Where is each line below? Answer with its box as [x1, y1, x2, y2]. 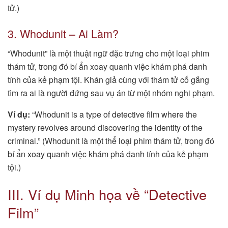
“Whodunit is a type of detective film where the [30, 108, 197, 120]
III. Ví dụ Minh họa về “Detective [8, 184, 207, 205]
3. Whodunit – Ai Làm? [8, 25, 119, 41]
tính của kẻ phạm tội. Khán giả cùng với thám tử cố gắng [8, 73, 209, 85]
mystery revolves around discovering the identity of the [8, 121, 203, 133]
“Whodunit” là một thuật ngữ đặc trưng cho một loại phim [8, 47, 209, 59]
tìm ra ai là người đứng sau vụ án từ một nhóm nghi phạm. [8, 87, 215, 99]
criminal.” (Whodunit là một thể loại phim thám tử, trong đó [8, 134, 214, 147]
